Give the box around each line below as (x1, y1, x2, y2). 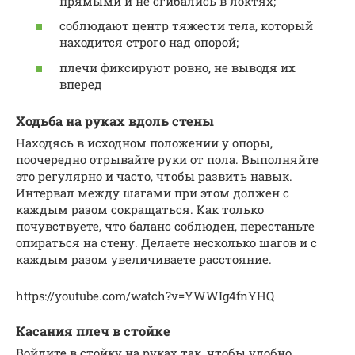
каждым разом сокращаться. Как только (16, 201, 264, 217)
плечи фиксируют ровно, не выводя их (59, 59, 296, 75)
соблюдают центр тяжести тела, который (59, 17, 313, 34)
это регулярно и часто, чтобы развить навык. (16, 168, 292, 184)
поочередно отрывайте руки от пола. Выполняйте (16, 151, 319, 167)
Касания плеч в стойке (16, 323, 170, 339)
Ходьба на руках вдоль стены (16, 112, 214, 129)
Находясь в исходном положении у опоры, (16, 135, 273, 151)
